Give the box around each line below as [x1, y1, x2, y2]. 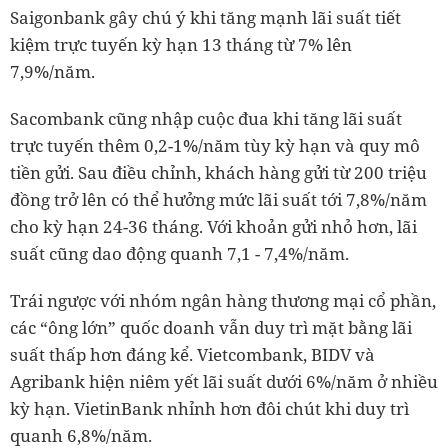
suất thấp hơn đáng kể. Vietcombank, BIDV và [10, 343, 375, 366]
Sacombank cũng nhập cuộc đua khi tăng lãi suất [10, 107, 402, 130]
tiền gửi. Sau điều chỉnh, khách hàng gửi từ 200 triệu [10, 161, 427, 184]
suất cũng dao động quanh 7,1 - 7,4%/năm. [10, 242, 349, 265]
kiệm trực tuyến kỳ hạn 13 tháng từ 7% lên [10, 33, 352, 56]
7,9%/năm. [10, 60, 95, 83]
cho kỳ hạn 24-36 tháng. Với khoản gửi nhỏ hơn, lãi [10, 215, 417, 238]
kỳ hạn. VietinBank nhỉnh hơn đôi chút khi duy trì [10, 397, 409, 420]
